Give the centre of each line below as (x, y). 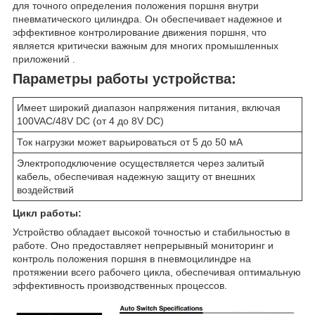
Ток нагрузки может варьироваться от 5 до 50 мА (130, 142)
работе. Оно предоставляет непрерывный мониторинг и (143, 246)
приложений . (44, 59)
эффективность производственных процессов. (120, 286)
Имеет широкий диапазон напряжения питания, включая (149, 108)
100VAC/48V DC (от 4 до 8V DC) (90, 121)
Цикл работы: (47, 213)
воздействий (45, 190)
